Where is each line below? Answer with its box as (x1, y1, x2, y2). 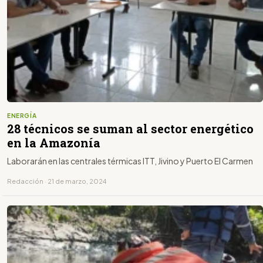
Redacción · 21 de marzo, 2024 (7, 177, 106, 186)
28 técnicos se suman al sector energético (7, 121, 254, 137)
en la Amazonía (7, 135, 100, 151)
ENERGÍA (7, 112, 37, 120)
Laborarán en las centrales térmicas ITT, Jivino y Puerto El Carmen (7, 156, 253, 167)
